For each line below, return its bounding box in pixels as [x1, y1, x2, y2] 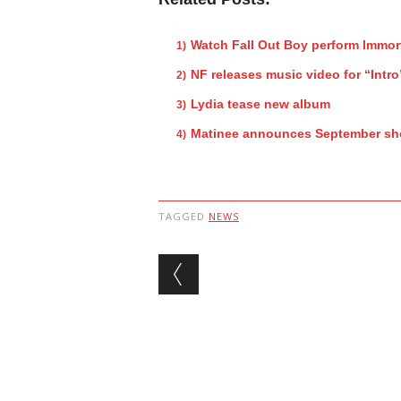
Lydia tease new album [190, 96, 330, 111]
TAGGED [158, 209, 209, 223]
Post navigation [158, 250, 389, 286]
